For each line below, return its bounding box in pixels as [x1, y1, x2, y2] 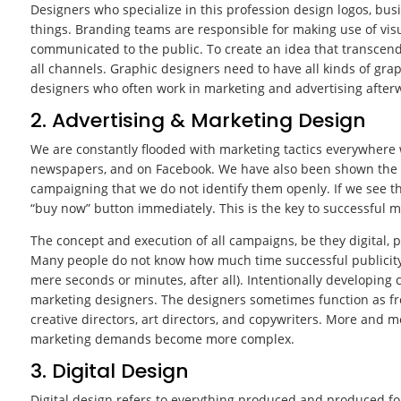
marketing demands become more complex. [30, 330, 294, 348]
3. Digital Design [30, 357, 189, 386]
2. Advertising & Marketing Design [30, 107, 366, 135]
